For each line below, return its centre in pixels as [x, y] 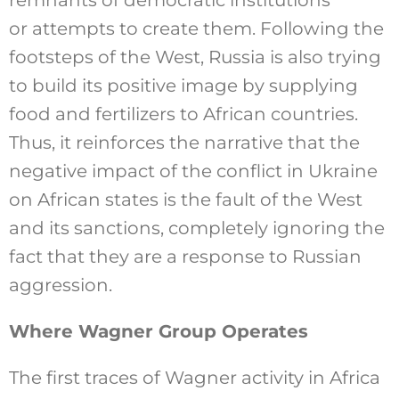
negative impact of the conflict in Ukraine [193, 171]
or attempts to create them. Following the [196, 28]
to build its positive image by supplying [183, 85]
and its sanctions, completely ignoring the [196, 228]
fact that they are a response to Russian [185, 256]
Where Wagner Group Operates [158, 331]
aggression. [60, 285]
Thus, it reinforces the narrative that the [184, 142]
